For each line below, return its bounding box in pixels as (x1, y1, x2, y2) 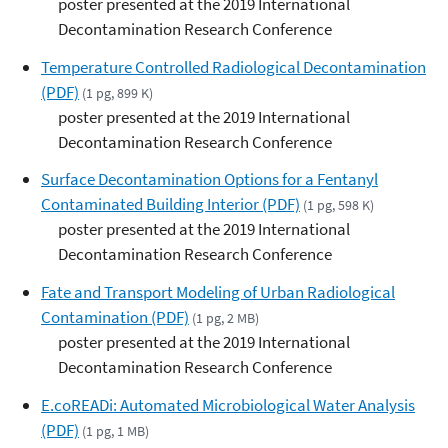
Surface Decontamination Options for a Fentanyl (41, 168, 378, 191)
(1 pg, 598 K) (303, 196, 375, 215)
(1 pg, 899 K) (82, 83, 154, 102)
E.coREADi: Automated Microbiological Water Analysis (41, 393, 415, 416)
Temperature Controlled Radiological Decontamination (41, 55, 426, 78)
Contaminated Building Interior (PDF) (41, 193, 300, 216)
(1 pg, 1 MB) (82, 421, 150, 440)
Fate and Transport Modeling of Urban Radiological (41, 281, 395, 303)
